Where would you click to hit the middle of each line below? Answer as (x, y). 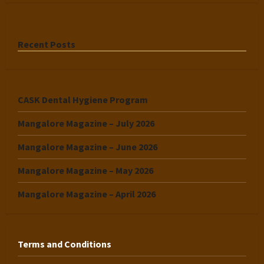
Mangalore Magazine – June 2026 (88, 147)
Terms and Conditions (65, 244)
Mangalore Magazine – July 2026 (86, 123)
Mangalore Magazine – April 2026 (87, 194)
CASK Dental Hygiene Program (83, 100)
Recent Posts (47, 44)
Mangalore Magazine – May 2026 (85, 170)
